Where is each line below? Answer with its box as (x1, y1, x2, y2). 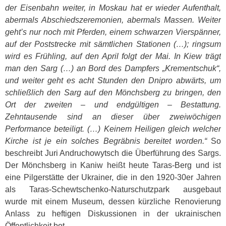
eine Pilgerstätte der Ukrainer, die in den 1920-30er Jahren (5, 173, 221, 182)
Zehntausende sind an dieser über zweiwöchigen (5, 112, 221, 121)
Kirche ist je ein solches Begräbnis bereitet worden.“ (5, 137, 207, 145)
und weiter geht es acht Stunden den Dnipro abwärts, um (5, 76, 221, 85)
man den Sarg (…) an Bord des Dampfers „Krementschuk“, (5, 64, 221, 73)
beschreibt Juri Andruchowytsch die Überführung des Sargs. (5, 149, 221, 157)
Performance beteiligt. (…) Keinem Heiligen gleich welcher (5, 125, 221, 133)
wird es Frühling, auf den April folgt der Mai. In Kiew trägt (5, 52, 221, 61)
